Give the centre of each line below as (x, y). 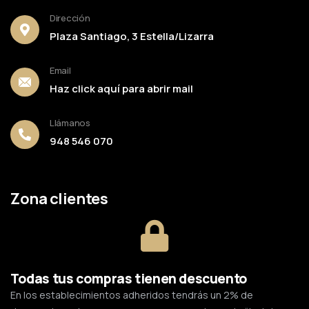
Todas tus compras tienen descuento (129, 279)
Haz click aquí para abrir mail (121, 89)
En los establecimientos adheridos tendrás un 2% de (132, 295)
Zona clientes (59, 199)
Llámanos (70, 123)
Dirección (70, 18)
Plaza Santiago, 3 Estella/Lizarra (132, 37)
